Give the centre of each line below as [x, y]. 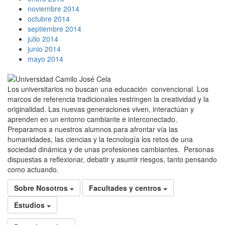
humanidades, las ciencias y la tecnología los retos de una [100, 139]
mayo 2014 [45, 59]
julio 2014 [43, 39]
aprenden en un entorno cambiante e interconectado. [92, 119]
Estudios [29, 205]
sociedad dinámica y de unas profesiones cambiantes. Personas [111, 149]
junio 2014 [44, 49]
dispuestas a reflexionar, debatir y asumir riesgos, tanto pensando [112, 159]
